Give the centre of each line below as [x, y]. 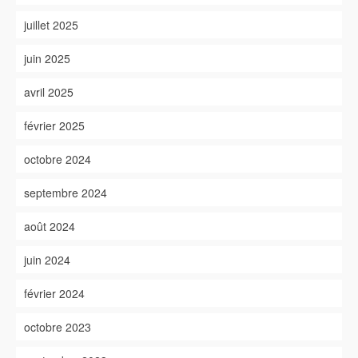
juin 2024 [47, 260]
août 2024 [50, 226]
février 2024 [54, 293]
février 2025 [54, 125]
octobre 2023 [58, 327]
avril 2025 [49, 92]
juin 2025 [47, 58]
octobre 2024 [58, 159]
